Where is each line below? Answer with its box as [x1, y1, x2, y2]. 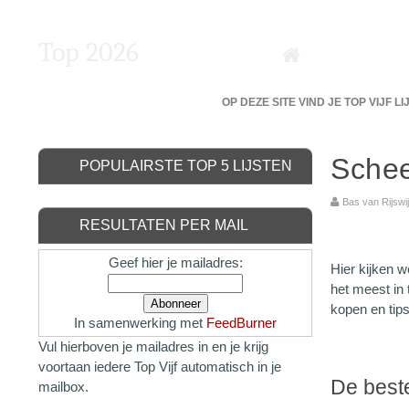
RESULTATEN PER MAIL [79, 217, 248, 233]
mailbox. [38, 379, 89, 394]
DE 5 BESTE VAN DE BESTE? [45, 96, 198, 109]
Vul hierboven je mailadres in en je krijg [38, 339, 268, 354]
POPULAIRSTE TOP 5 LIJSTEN [79, 158, 292, 173]
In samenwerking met [74, 315, 206, 330]
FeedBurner [206, 315, 277, 330]
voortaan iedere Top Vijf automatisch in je [38, 359, 281, 374]
